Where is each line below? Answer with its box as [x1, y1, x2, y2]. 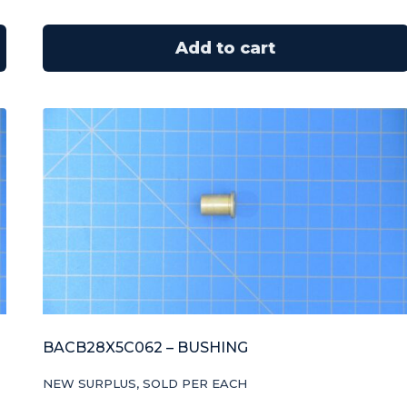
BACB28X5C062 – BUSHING [42, 339, 248, 357]
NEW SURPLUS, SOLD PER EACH [42, 376, 247, 392]
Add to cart [175, 38, 276, 59]
